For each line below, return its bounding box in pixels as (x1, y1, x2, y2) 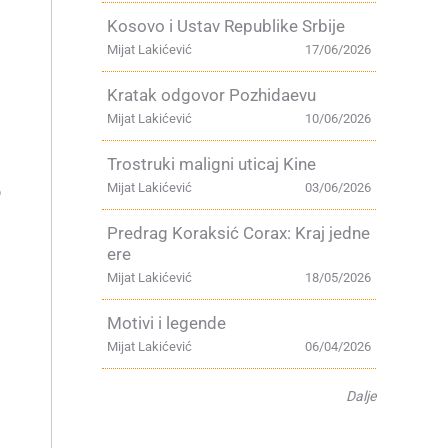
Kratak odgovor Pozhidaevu (107, 85, 316, 105)
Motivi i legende (107, 313, 226, 333)
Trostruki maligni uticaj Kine (107, 154, 316, 174)
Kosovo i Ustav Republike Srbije (107, 16, 345, 36)
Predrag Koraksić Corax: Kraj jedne (107, 223, 370, 243)
